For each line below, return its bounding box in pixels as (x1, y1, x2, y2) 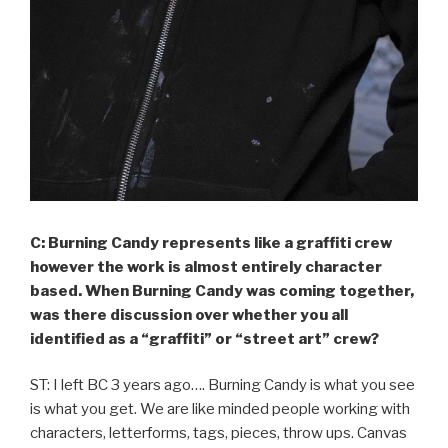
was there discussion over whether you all (30, 305, 348, 324)
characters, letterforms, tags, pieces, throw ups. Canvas (30, 424, 407, 443)
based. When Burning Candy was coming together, (30, 281, 414, 300)
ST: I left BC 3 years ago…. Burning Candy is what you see (30, 376, 415, 395)
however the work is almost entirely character (30, 257, 382, 276)
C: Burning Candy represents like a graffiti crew (30, 233, 392, 252)
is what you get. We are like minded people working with (30, 400, 410, 419)
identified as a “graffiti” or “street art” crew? (30, 329, 379, 348)
